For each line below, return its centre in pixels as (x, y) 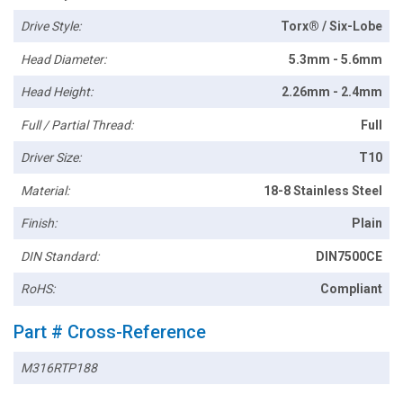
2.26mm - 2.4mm (331, 92)
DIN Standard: (60, 256)
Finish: (39, 224)
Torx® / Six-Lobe (331, 27)
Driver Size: (51, 158)
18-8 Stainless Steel (322, 190)
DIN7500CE (349, 256)
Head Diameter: (64, 59)
